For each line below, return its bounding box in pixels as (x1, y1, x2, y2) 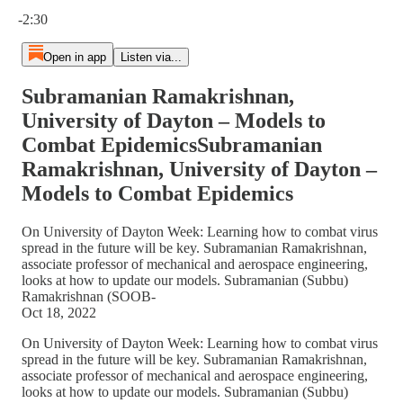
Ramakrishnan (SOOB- (22, 288, 156, 304)
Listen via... (120, 50, 182, 64)
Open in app (42, 50, 106, 64)
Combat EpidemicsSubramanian (22, 132, 322, 157)
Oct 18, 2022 (22, 304, 96, 320)
